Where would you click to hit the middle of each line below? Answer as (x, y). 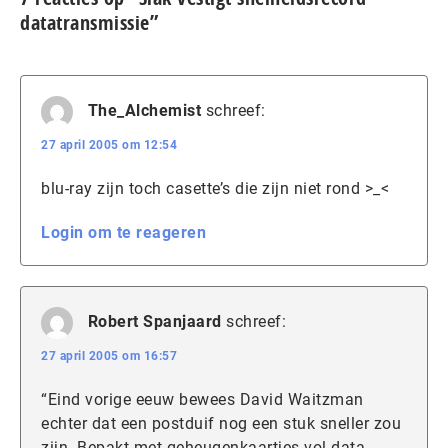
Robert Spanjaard (154, 322)
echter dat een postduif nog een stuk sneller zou (221, 424)
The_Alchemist (144, 111)
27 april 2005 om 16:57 (109, 356)
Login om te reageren (123, 233)
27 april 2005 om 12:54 (109, 145)
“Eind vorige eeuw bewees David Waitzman (202, 400)
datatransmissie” (89, 23)
